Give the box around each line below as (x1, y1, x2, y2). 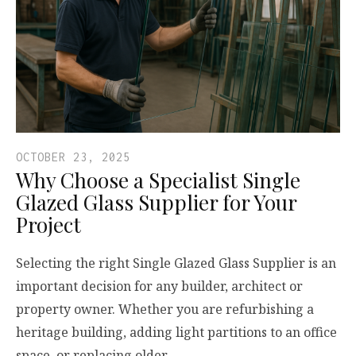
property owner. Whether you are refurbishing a (16, 300, 314, 319)
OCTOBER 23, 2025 (16, 150, 130, 164)
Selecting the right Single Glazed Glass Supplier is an (16, 254, 336, 273)
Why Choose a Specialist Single (16, 166, 300, 195)
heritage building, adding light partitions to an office (16, 323, 337, 342)
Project (16, 211, 81, 239)
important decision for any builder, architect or (16, 277, 303, 296)
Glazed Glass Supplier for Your (16, 188, 296, 217)
